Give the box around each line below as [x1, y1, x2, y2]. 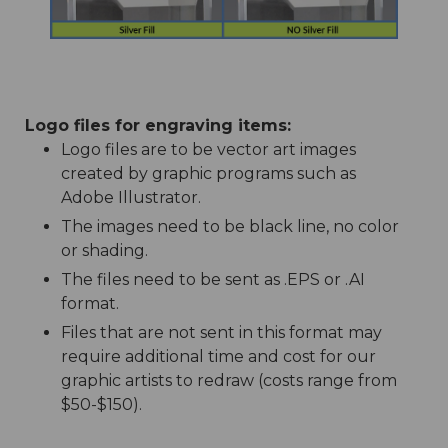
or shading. [60, 240, 148, 260]
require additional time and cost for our [60, 346, 376, 366]
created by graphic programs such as [60, 163, 356, 183]
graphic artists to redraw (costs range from [60, 370, 397, 390]
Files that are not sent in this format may [60, 322, 382, 342]
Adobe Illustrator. [60, 187, 201, 207]
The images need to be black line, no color [60, 216, 399, 236]
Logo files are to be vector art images [60, 139, 356, 159]
